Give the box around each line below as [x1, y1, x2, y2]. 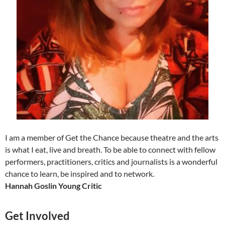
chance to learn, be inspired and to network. [5, 169, 154, 179]
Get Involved [5, 209, 70, 223]
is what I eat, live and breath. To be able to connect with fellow [5, 145, 215, 155]
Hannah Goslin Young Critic [5, 181, 102, 191]
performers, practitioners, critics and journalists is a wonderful [5, 157, 217, 167]
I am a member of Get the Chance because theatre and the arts [5, 133, 218, 143]
